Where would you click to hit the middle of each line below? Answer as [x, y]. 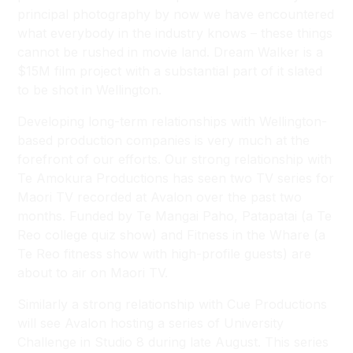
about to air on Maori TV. [93, 273]
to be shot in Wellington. [90, 90]
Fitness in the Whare [249, 235]
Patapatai [270, 216]
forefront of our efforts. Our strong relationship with [175, 159]
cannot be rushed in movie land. [116, 52]
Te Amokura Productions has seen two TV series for [176, 178]
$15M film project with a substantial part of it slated [170, 71]
